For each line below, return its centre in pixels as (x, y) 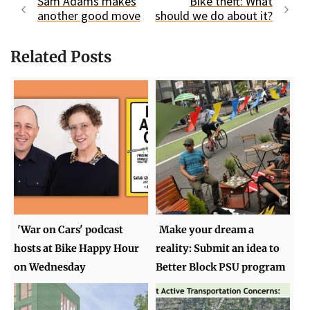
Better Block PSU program (221, 267)
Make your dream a (207, 230)
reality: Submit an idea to (218, 249)
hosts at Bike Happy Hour (77, 249)
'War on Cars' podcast (71, 230)
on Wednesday (50, 267)
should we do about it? (214, 15)
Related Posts (61, 56)
